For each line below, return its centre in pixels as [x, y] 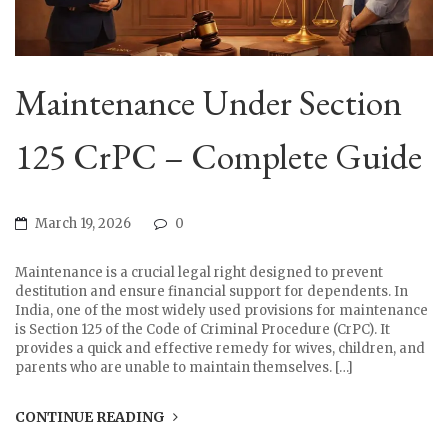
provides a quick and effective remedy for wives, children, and [220, 348]
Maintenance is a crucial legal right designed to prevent [199, 272]
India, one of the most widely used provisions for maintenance [221, 310]
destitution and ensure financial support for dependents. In [211, 291]
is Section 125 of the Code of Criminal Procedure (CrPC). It [202, 329]
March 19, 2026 [83, 223]
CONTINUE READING [91, 416]
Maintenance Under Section [208, 102]
